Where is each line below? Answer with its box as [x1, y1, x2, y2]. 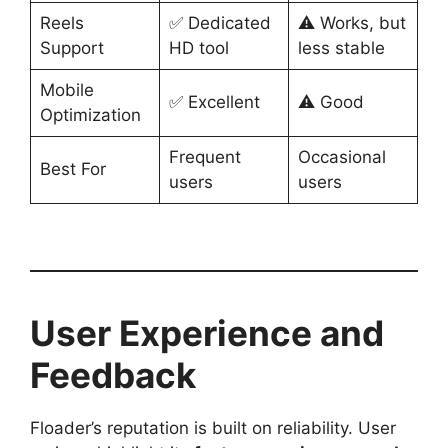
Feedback [30, 353, 196, 396]
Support [39, 38, 104, 59]
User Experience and [30, 311, 384, 354]
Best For [39, 159, 106, 180]
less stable [297, 38, 385, 59]
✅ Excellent [168, 92, 260, 113]
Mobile [39, 80, 94, 101]
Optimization [39, 105, 141, 126]
